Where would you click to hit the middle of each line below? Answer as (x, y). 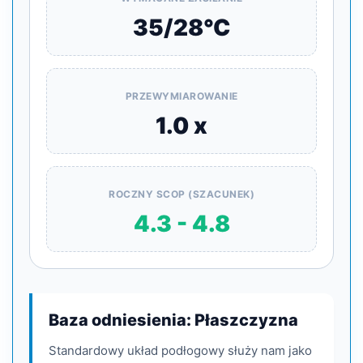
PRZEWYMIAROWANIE (181, 96)
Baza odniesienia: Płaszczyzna (173, 320)
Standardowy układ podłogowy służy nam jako (180, 350)
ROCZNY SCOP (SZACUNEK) (181, 194)
